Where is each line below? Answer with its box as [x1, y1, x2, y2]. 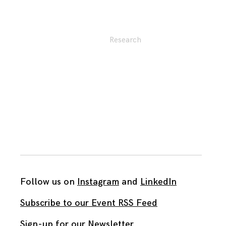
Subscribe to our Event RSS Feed [20, 197, 157, 208]
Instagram [77, 176, 119, 187]
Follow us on [20, 176, 77, 187]
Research [109, 35, 141, 45]
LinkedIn [140, 176, 177, 187]
